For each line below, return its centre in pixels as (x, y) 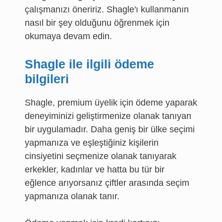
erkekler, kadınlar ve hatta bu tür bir (95, 169)
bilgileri (47, 79)
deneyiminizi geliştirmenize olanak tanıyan (108, 116)
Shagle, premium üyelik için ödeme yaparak (111, 103)
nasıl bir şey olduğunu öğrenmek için (97, 23)
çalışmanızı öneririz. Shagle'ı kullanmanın (107, 9)
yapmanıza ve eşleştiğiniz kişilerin (92, 143)
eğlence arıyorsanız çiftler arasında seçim (107, 183)
